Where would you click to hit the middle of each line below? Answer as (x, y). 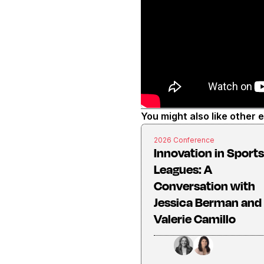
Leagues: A (183, 169)
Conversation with (204, 185)
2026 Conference (184, 140)
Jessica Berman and (207, 202)
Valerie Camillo (194, 218)
